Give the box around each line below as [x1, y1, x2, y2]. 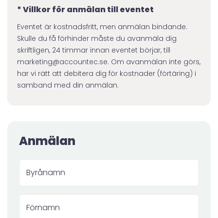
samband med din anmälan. [17, 80, 119, 90]
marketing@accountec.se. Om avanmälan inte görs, [17, 56, 200, 67]
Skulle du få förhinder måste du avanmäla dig [17, 33, 177, 43]
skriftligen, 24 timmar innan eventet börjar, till [17, 45, 170, 55]
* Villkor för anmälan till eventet [17, 3, 154, 15]
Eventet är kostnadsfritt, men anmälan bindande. [17, 21, 187, 32]
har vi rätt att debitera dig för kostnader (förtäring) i [17, 68, 196, 78]
